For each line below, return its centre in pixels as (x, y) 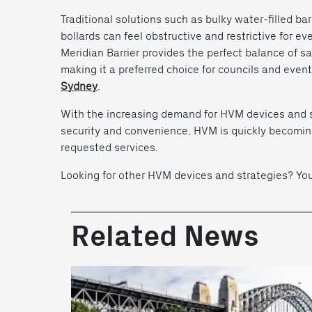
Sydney (79, 85)
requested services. (109, 147)
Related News (165, 237)
